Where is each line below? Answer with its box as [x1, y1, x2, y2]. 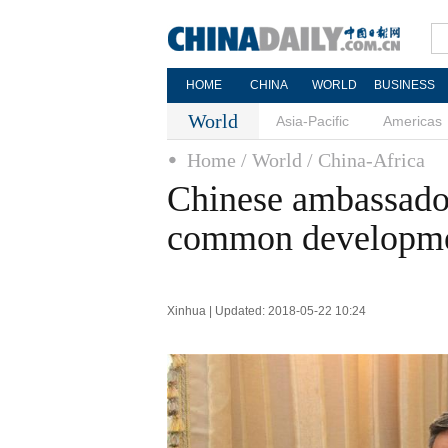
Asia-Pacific [276, 113, 349, 129]
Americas [383, 113, 442, 129]
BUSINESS [373, 78, 435, 92]
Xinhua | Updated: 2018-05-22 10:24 [167, 304, 366, 318]
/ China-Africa [307, 149, 425, 171]
